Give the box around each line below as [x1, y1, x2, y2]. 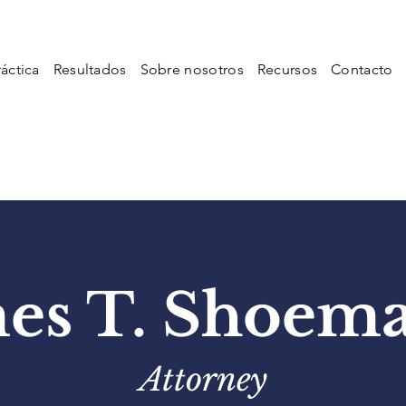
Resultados [53, 61, 127, 78]
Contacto [331, 61, 393, 78]
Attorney [139, 360, 267, 399]
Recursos [256, 61, 318, 78]
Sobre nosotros [140, 61, 245, 78]
